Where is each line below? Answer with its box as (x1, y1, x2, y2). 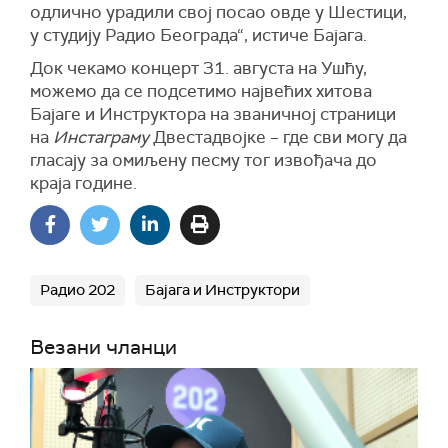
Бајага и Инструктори (145, 280, 300, 300)
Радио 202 (40, 280, 115, 300)
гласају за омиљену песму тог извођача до (30, 149, 377, 171)
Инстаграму (53, 126, 149, 148)
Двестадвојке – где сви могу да (149, 126, 407, 148)
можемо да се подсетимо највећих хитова (30, 80, 372, 102)
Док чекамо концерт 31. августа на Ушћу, (30, 57, 367, 79)
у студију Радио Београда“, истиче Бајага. (30, 24, 367, 46)
